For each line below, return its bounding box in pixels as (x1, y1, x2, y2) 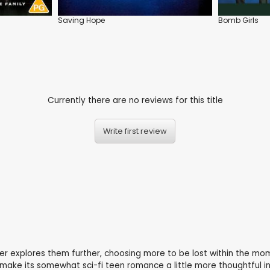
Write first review (103, 126, 167, 137)
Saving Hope (58, 14, 105, 25)
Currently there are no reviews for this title (47, 95, 223, 107)
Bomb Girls (218, 14, 259, 25)
